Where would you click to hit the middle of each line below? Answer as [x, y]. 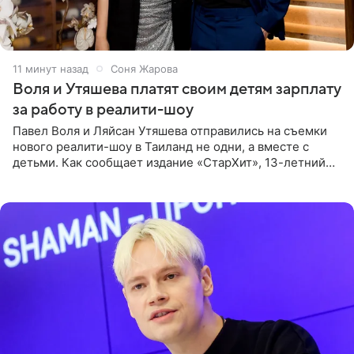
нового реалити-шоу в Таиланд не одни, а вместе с [161, 146]
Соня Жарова [144, 68]
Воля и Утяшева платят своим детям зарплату [177, 89]
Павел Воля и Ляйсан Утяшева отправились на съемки [170, 130]
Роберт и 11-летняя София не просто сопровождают [164, 178]
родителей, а [50, 194]
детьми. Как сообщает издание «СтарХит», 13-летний [169, 162]
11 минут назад [51, 68]
